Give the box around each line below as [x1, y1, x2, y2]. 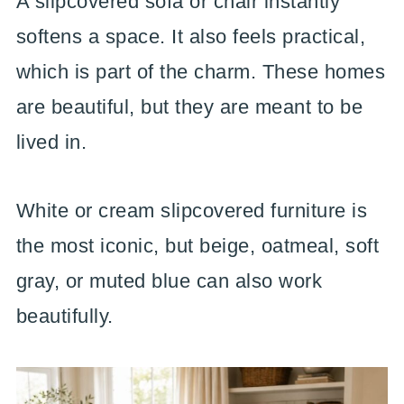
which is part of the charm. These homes [15, 60, 386, 83]
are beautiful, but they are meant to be [15, 96, 363, 118]
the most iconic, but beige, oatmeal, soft [15, 234, 380, 257]
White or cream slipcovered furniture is [15, 199, 368, 222]
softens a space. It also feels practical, [15, 25, 366, 48]
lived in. [15, 131, 87, 153]
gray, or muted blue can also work [15, 270, 323, 292]
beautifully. [15, 305, 114, 327]
